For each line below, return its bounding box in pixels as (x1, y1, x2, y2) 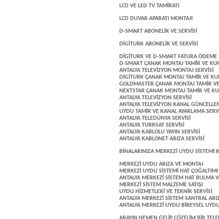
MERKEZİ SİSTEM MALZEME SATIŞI (119, 182, 203, 188)
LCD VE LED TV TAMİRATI (119, 3, 179, 9)
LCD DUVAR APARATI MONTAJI (119, 16, 193, 22)
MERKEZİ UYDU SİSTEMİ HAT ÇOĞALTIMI (119, 168, 218, 174)
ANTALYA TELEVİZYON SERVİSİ (119, 95, 192, 101)
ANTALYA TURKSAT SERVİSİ (119, 122, 184, 128)
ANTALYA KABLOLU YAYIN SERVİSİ (119, 129, 200, 135)
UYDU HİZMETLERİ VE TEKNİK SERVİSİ (119, 189, 212, 195)
